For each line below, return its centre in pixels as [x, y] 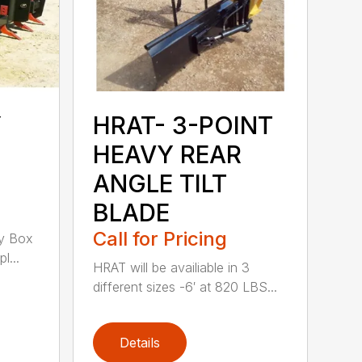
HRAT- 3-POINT [183, 125]
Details [140, 342]
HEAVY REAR [168, 154]
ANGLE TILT [160, 183]
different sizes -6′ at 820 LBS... [185, 286]
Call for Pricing [160, 238]
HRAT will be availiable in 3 [172, 267]
